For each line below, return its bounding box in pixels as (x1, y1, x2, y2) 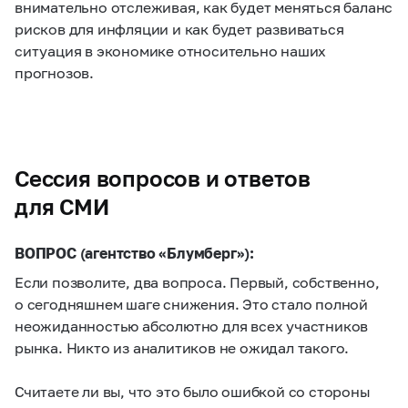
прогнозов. (15, 64, 95, 81)
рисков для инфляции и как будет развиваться (15, 20, 344, 37)
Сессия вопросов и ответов (15, 165, 311, 191)
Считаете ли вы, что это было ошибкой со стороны (15, 382, 370, 400)
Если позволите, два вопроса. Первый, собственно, (15, 273, 380, 291)
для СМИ (15, 193, 109, 219)
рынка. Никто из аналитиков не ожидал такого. (15, 339, 350, 356)
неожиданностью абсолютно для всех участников (15, 317, 369, 334)
